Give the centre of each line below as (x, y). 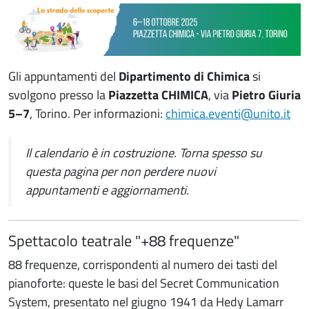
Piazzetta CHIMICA (158, 94)
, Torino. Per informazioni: (98, 113)
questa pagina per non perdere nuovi (121, 171)
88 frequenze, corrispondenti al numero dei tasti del (143, 264)
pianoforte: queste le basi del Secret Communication (144, 283)
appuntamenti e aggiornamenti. (107, 190)
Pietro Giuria (266, 94)
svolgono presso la (58, 94)
